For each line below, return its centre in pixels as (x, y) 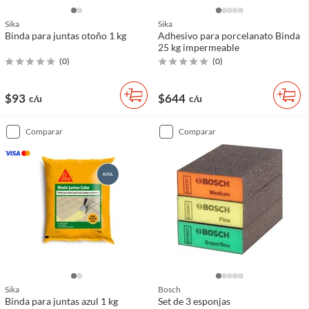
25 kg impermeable (199, 47)
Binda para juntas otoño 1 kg (66, 36)
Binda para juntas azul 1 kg (61, 301)
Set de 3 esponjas (194, 301)
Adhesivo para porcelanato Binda (229, 36)
